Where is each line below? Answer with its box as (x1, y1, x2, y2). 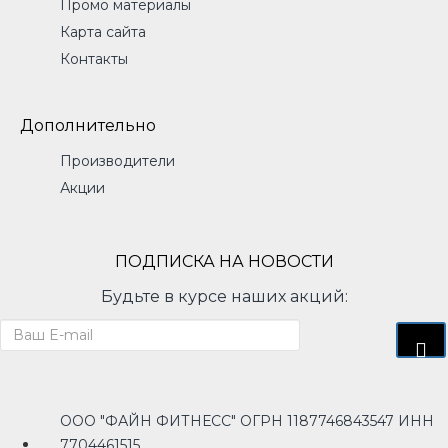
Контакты (60, 50, 128, 68)
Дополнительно (20, 116, 156, 135)
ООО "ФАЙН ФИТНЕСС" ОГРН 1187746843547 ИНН (60, 412, 434, 430)
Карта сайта (60, 23, 146, 41)
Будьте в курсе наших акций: (100, 287, 348, 306)
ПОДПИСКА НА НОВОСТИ (114, 252, 334, 271)
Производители (60, 152, 175, 170)
